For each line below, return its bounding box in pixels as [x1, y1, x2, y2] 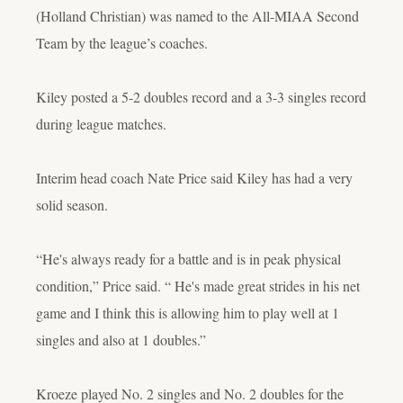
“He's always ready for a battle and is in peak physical [36, 248, 341, 268]
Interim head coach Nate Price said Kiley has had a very [36, 167, 353, 187]
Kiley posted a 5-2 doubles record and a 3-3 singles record [36, 86, 366, 106]
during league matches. [36, 113, 166, 133]
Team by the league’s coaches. [36, 32, 208, 52]
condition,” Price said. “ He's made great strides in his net [36, 275, 360, 295]
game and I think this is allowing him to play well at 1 [36, 302, 339, 322]
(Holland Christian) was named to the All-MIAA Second [36, 5, 359, 25]
